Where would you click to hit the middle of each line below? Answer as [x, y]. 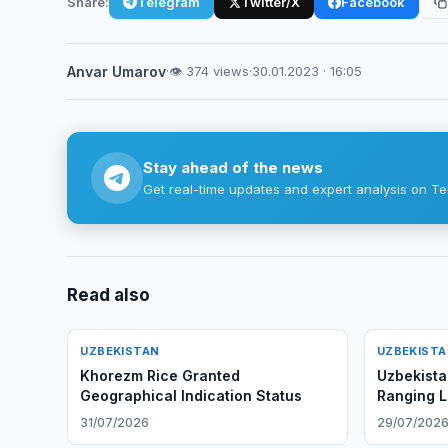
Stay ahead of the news [233, 167]
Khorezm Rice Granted [160, 375]
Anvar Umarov [117, 71]
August [401, 415]
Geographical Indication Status [191, 395]
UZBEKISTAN [120, 351]
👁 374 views [209, 71]
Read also [109, 295]
